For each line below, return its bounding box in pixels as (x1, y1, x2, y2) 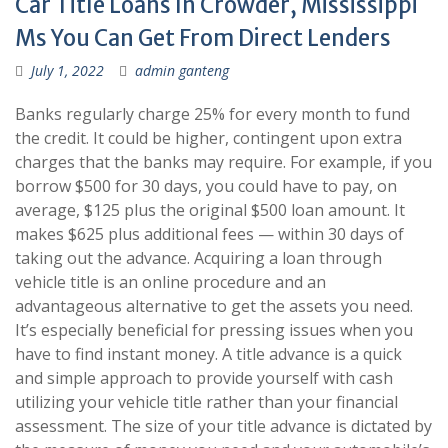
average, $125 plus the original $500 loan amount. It (15, 199, 405, 221)
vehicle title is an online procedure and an (15, 271, 326, 293)
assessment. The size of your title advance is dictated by (15, 415, 432, 437)
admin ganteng (135, 61, 229, 80)
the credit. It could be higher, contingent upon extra (15, 127, 402, 149)
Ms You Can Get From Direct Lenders (15, 24, 391, 52)
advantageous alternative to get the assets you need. (15, 295, 413, 317)
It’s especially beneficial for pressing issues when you (15, 319, 413, 341)
